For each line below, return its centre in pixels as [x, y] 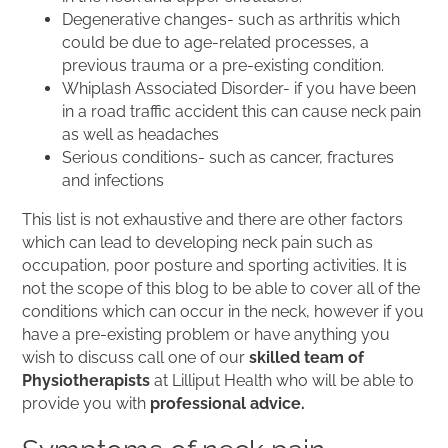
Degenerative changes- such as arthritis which [231, 19]
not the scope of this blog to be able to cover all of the [221, 288]
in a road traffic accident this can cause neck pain [242, 111]
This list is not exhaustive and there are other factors [213, 219]
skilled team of [307, 357]
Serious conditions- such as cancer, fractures [228, 157]
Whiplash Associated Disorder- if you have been [239, 88]
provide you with [86, 403]
